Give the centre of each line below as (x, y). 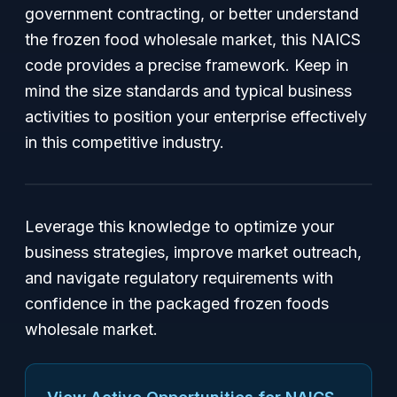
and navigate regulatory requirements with (179, 278)
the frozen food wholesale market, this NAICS (193, 39)
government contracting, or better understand (192, 14)
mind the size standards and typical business (188, 91)
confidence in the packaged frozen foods (177, 304)
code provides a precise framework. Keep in (187, 65)
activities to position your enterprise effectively (196, 117)
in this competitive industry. (125, 142)
